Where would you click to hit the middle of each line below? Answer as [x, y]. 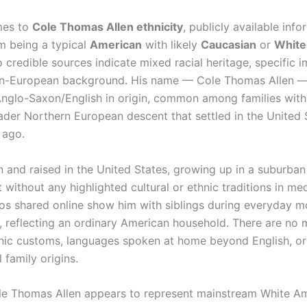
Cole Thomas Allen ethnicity [108, 26]
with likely [171, 44]
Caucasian [229, 44]
